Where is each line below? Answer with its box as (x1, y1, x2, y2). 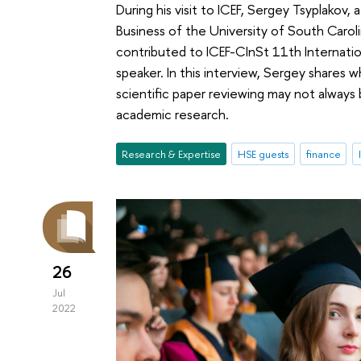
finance (305, 147, 341, 161)
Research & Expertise (122, 147, 222, 161)
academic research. (116, 105, 230, 124)
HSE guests (237, 147, 288, 161)
